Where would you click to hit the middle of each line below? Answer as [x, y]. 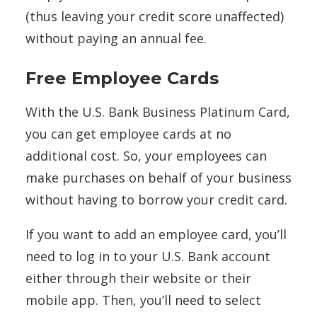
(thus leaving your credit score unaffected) [155, 16]
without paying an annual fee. [118, 38]
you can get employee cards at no [128, 133]
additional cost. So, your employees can [146, 155]
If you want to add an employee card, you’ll [156, 234]
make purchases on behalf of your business [158, 177]
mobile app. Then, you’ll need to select [143, 300]
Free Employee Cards [122, 78]
